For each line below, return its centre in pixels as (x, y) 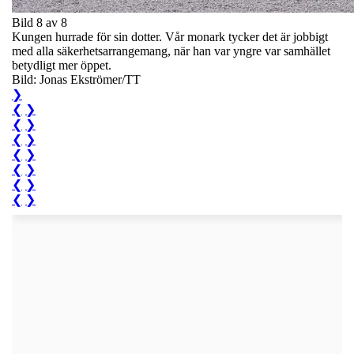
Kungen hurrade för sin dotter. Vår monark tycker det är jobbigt (170, 36)
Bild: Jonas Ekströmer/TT (76, 79)
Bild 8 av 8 (40, 22)
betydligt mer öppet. (62, 65)
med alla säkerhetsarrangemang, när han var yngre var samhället (171, 51)
